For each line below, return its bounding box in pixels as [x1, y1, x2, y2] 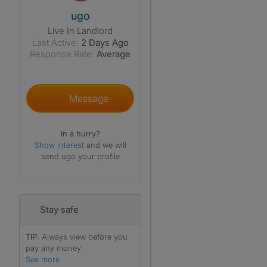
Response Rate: [30, 48, 94, 60]
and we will [86, 140, 126, 150]
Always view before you [42, 232, 128, 241]
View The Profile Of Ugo [79, 1, 166, 11]
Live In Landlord [48, 25, 113, 36]
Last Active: [32, 37, 79, 48]
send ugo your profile [41, 151, 120, 161]
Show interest [34, 140, 86, 150]
